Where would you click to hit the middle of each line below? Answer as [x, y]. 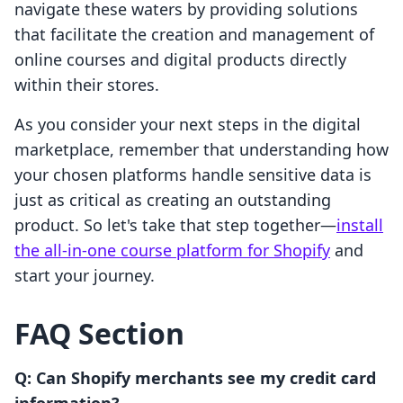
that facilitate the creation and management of [194, 35]
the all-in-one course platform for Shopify [172, 251]
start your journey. [85, 276]
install [360, 225]
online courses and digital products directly [180, 60]
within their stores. [87, 85]
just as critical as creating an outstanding [173, 200]
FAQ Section [99, 334]
